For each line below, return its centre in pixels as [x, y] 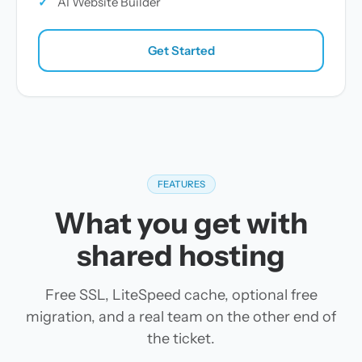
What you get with [181, 223]
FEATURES [181, 184]
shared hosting [181, 255]
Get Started [181, 50]
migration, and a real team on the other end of [181, 317]
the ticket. [181, 339]
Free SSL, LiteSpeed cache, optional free [181, 295]
